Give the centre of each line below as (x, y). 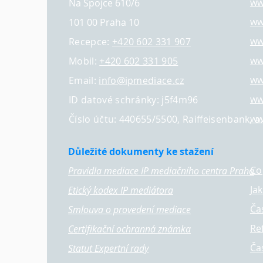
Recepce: (90, 42)
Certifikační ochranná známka (129, 229)
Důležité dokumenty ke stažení (141, 151)
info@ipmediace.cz (141, 80)
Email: (84, 80)
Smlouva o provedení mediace (129, 210)
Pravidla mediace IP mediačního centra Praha (161, 171)
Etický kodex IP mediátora (121, 190)
